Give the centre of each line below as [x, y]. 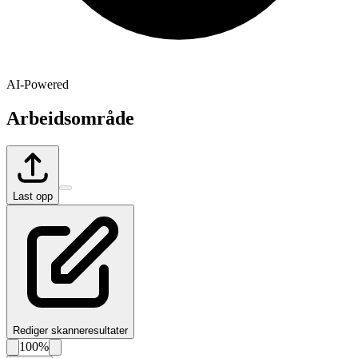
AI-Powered [38, 84]
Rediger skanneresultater [70, 330]
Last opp [33, 196]
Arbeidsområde [70, 118]
